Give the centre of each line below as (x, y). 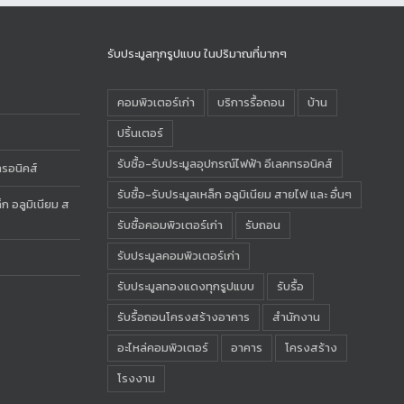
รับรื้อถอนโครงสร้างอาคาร (183, 317)
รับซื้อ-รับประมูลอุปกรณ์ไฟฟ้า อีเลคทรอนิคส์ (225, 164)
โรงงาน (136, 378)
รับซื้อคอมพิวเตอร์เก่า (170, 225)
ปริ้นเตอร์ (140, 133)
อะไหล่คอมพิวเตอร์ (162, 348)
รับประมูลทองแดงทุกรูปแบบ (185, 286)
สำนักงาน (296, 317)
